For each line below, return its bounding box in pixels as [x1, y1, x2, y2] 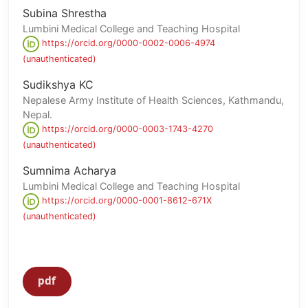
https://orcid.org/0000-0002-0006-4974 [39, 38, 215, 49]
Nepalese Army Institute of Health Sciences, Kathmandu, [23, 93, 284, 106]
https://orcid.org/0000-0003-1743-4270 [39, 124, 213, 135]
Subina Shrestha [23, 5, 107, 20]
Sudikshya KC [23, 77, 93, 91]
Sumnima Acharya [23, 163, 116, 177]
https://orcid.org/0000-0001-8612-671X [39, 195, 212, 206]
